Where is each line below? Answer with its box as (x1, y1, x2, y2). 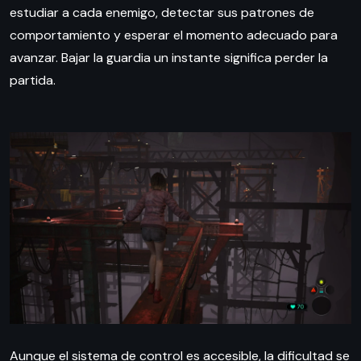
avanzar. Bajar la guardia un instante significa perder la (10, 48, 328, 66)
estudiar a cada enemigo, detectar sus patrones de (10, 3, 314, 21)
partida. (10, 71, 56, 89)
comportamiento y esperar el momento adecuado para (10, 26, 338, 44)
